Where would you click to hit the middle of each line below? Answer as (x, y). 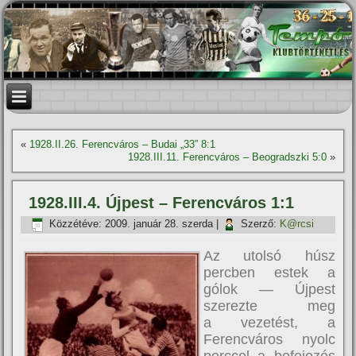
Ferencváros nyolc (269, 339)
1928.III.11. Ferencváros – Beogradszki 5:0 (227, 157)
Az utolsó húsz (269, 256)
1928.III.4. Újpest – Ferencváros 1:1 (162, 203)
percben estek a (269, 273)
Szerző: (259, 224)
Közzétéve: (76, 224)
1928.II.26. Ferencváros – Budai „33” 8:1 (123, 144)
